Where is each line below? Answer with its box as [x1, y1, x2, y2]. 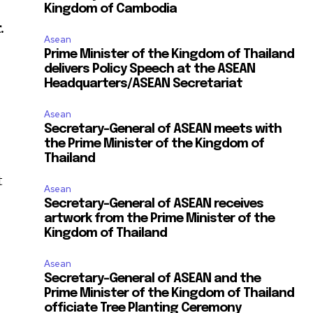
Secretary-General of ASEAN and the [44, 272, 261, 286]
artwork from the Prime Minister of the [44, 212, 275, 226]
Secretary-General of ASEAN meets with [44, 123, 282, 136]
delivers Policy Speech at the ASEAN [44, 63, 256, 76]
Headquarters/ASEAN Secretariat [44, 78, 243, 91]
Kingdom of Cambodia [44, 3, 177, 16]
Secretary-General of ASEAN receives [44, 198, 264, 211]
